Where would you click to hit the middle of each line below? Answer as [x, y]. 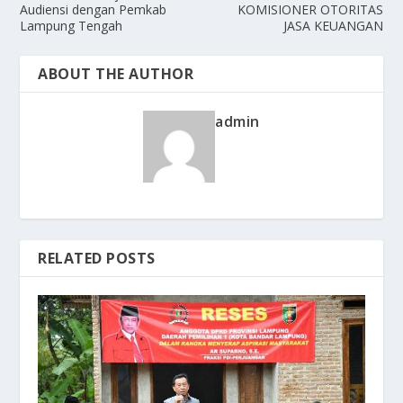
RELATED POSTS [97, 258]
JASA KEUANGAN [333, 25]
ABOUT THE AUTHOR [116, 73]
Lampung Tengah [72, 25]
